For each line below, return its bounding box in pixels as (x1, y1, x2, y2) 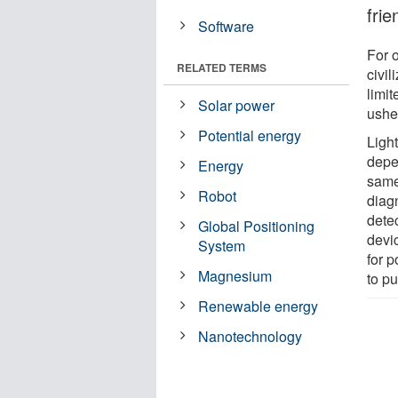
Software (198, 15, 255, 36)
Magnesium (198, 265, 273, 286)
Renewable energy (198, 295, 319, 316)
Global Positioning (198, 215, 315, 236)
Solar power (198, 94, 275, 115)
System (198, 235, 246, 256)
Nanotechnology (198, 325, 303, 346)
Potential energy (198, 124, 302, 146)
